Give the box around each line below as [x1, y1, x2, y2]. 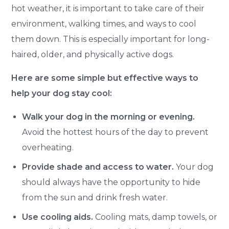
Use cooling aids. [22, 212, 94, 222]
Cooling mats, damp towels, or [93, 212, 218, 222]
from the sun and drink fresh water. [22, 192, 168, 202]
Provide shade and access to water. [22, 162, 174, 172]
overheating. [22, 142, 74, 152]
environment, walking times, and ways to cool [11, 18, 197, 29]
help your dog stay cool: [11, 88, 112, 98]
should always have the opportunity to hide [22, 177, 201, 187]
